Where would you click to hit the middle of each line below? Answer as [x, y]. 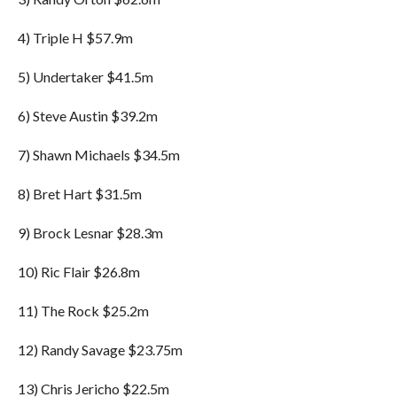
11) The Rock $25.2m [83, 311]
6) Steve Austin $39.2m [87, 116]
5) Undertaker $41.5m [85, 77]
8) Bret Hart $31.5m [79, 194]
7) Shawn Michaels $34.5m [98, 155]
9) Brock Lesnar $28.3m [90, 233]
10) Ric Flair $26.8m [78, 272]
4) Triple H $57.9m [75, 38]
